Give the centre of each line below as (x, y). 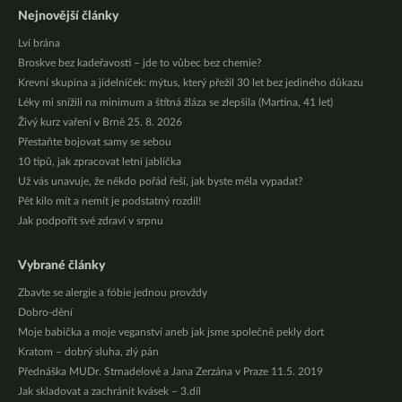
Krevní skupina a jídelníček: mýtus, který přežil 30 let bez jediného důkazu (191, 83)
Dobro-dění (45, 313)
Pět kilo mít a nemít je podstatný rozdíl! (109, 201)
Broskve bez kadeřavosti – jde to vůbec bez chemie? (140, 63)
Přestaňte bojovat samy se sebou (95, 142)
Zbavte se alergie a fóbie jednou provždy (113, 293)
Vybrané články (61, 266)
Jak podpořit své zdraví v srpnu (91, 221)
